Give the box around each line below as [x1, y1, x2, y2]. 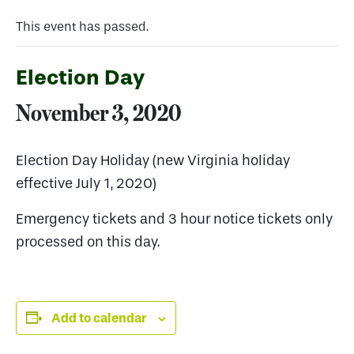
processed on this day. [16, 234, 160, 250]
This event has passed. [16, 19, 149, 34]
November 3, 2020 [16, 99, 182, 126]
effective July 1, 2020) [16, 175, 156, 192]
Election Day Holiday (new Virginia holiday [16, 153, 290, 169]
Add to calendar [51, 311, 146, 326]
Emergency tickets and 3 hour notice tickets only [16, 211, 333, 228]
